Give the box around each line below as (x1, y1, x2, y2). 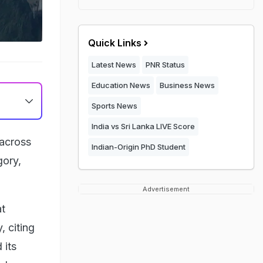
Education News (92, 80, 150, 90)
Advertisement (143, 185, 190, 193)
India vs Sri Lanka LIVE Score (92, 122, 195, 131)
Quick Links (88, 37, 141, 49)
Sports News (92, 101, 137, 110)
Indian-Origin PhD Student (92, 142, 186, 151)
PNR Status (146, 60, 185, 69)
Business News (160, 80, 215, 90)
